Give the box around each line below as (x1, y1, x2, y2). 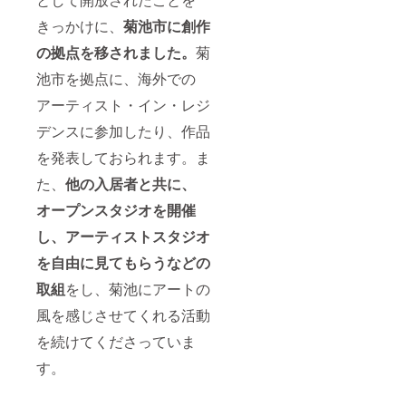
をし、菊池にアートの (65, 278, 210, 300)
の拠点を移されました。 (36, 42, 196, 63)
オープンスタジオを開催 (36, 199, 196, 221)
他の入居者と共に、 (65, 173, 196, 195)
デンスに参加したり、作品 (36, 121, 210, 142)
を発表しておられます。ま (36, 147, 210, 169)
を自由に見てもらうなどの (36, 252, 210, 274)
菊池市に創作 (123, 15, 210, 37)
